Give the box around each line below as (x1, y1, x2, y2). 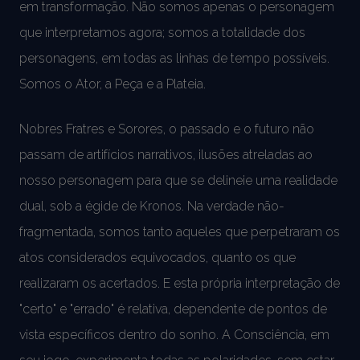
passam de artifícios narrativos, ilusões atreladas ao (19, 146, 313, 162)
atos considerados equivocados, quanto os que (19, 249, 296, 265)
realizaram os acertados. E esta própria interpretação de (19, 275, 340, 291)
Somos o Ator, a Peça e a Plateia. (19, 76, 206, 92)
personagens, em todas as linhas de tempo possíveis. (19, 50, 329, 66)
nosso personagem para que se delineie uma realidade (19, 172, 337, 188)
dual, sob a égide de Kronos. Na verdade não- (19, 198, 284, 214)
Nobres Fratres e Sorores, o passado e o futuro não (19, 121, 314, 137)
